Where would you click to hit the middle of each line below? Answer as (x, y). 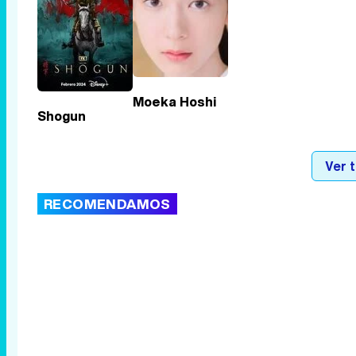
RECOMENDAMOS (107, 203)
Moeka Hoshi (174, 101)
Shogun (62, 116)
